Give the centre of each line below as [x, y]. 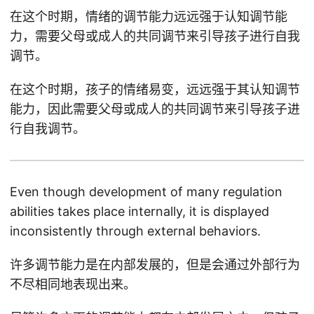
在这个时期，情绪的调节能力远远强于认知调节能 [149, 16]
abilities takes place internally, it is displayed [139, 211]
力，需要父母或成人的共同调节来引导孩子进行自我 [155, 36]
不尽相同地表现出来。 [73, 284]
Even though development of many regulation [146, 192]
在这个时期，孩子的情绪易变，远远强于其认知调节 [155, 89]
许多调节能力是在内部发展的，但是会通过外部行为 [155, 265]
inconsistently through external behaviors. [135, 231]
